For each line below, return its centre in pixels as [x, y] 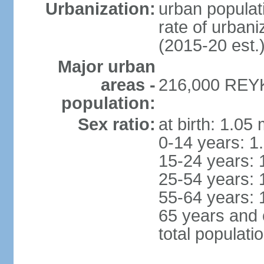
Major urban [106, 67]
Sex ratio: [116, 124]
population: [108, 103]
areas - [128, 85]
